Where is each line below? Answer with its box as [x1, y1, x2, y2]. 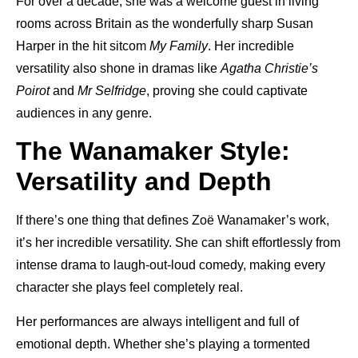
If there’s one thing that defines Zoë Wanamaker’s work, [16, 213, 329, 228]
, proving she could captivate [146, 83, 308, 97]
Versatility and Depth [16, 167, 272, 197]
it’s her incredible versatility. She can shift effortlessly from [16, 236, 340, 250]
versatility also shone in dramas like [16, 61, 221, 75]
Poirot [16, 83, 50, 97]
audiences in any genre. [16, 105, 152, 120]
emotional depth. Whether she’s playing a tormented [16, 336, 310, 351]
